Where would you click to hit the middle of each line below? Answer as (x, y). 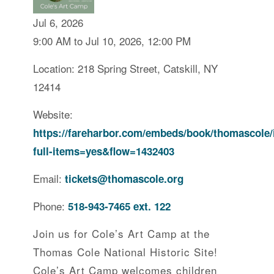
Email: (49, 178)
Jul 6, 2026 (58, 22)
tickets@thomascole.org (124, 178)
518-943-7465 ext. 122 (119, 206)
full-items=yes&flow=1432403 (104, 151)
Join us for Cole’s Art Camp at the (121, 233)
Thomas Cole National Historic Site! (125, 251)
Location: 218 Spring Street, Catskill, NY (125, 68)
